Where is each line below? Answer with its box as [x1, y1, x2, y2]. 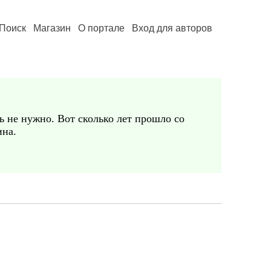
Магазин [33, 23, 71, 33]
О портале [78, 23, 125, 33]
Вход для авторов [132, 23, 212, 33]
